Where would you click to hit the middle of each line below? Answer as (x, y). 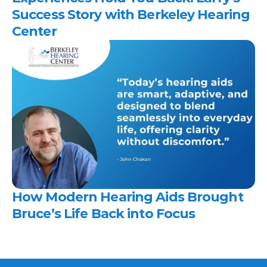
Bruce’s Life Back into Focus (105, 214)
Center (36, 31)
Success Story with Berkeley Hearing (131, 15)
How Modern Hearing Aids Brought (128, 197)
